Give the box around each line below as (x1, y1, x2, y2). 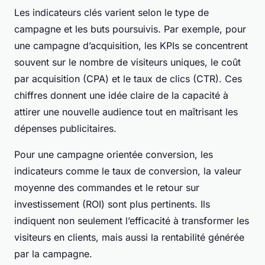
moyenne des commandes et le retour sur (14, 182, 199, 194)
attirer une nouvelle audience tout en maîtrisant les (14, 106, 238, 118)
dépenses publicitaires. (14, 122, 117, 135)
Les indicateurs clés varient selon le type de (14, 7, 209, 19)
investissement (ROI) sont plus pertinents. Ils (14, 198, 210, 211)
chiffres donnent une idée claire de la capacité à (14, 89, 228, 102)
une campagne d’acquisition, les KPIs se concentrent (14, 40, 248, 52)
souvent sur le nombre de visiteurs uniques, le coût (14, 56, 241, 69)
